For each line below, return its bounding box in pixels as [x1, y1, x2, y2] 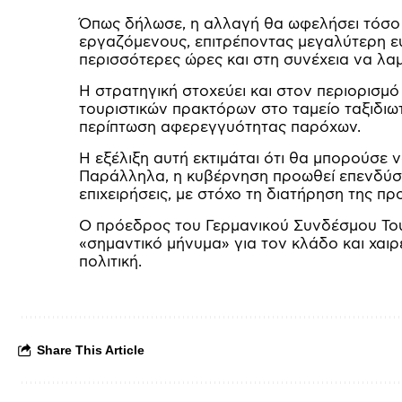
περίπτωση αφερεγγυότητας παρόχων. [79, 117, 361, 137]
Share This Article [37, 342, 144, 357]
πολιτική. [79, 251, 142, 272]
